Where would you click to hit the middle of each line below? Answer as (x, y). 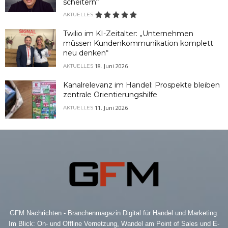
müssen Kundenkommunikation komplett (138, 44)
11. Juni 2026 (111, 108)
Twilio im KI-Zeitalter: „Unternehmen (128, 34)
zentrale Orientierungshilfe (110, 95)
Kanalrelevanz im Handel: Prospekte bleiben (141, 85)
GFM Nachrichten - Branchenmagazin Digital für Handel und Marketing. (114, 213)
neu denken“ (86, 53)
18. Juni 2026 (111, 66)
